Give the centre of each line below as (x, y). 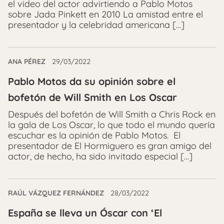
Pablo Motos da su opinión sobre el (92, 81)
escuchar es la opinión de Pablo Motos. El (94, 135)
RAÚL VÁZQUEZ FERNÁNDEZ (56, 193)
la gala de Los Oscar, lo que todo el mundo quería (111, 124)
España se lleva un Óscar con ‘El (85, 212)
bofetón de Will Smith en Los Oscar (92, 97)
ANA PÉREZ (27, 61)
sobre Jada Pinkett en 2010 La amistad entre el (105, 14)
